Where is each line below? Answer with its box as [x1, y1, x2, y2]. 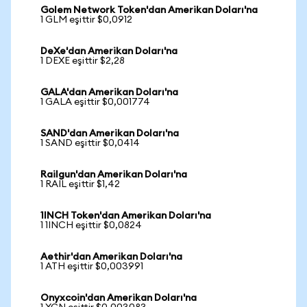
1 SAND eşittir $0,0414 [40, 138, 140, 148]
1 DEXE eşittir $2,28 [40, 56, 125, 66]
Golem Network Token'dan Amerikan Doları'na [40, 5, 258, 15]
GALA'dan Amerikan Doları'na [40, 88, 178, 97]
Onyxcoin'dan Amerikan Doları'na [40, 293, 197, 303]
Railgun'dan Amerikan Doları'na [40, 170, 187, 180]
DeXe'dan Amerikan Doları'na [40, 47, 177, 56]
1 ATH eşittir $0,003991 [40, 262, 143, 271]
